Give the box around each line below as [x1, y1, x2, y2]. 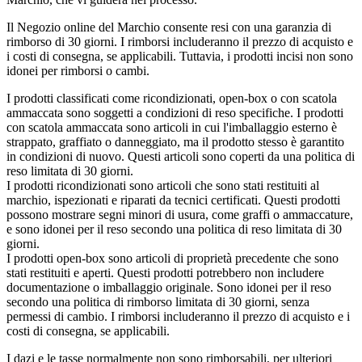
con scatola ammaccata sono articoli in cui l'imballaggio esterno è [6, 120, 337, 135]
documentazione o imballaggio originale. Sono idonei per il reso [6, 280, 331, 295]
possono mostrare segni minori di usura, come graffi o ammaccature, [6, 208, 353, 222]
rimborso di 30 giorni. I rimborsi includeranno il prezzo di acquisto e [6, 35, 353, 49]
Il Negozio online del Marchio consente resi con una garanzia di [6, 20, 331, 35]
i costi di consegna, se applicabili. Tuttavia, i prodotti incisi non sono [6, 49, 353, 64]
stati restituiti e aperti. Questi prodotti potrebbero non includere [6, 266, 324, 280]
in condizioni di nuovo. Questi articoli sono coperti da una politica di [6, 149, 355, 164]
